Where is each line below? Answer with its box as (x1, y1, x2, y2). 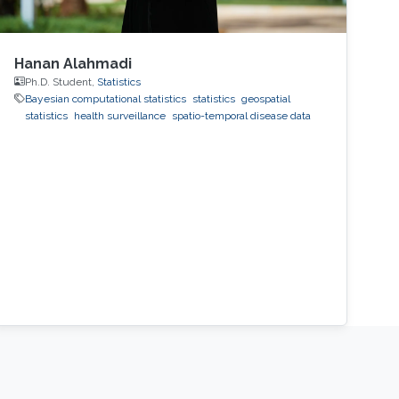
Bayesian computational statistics (25, 92, 187, 105)
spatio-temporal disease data (172, 109, 312, 122)
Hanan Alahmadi (14, 54, 133, 72)
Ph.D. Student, (25, 75, 98, 88)
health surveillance (74, 109, 167, 122)
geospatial (241, 92, 291, 105)
